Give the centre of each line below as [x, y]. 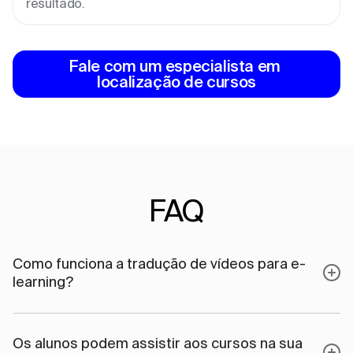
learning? [43, 281]
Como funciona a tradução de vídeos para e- [159, 263]
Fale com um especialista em [175, 65]
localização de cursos [176, 81]
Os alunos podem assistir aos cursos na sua [158, 343]
